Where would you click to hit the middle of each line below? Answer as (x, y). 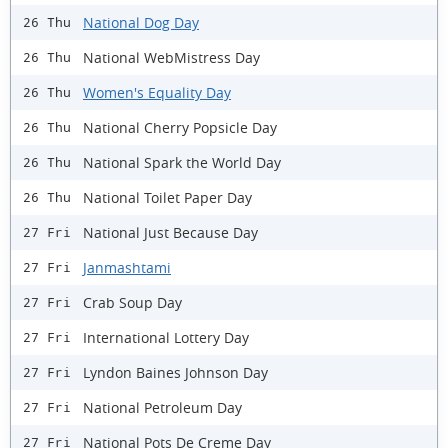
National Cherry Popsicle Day (180, 127)
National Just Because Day (170, 232)
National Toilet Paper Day (167, 197)
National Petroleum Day (162, 407)
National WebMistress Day (171, 57)
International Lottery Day (166, 337)
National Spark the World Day (182, 162)
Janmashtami (127, 267)
